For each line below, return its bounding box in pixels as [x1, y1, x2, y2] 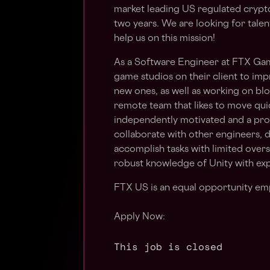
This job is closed [114, 239, 222, 254]
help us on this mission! [114, 34, 215, 43]
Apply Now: [114, 213, 165, 222]
